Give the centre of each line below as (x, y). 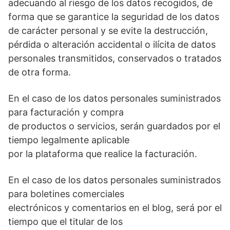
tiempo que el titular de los (65, 222)
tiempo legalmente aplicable (69, 140)
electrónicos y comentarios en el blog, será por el (115, 208)
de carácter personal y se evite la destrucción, (108, 31)
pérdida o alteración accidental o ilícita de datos (112, 45)
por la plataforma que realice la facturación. (103, 154)
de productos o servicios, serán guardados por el (114, 126)
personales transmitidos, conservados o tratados (115, 59)
